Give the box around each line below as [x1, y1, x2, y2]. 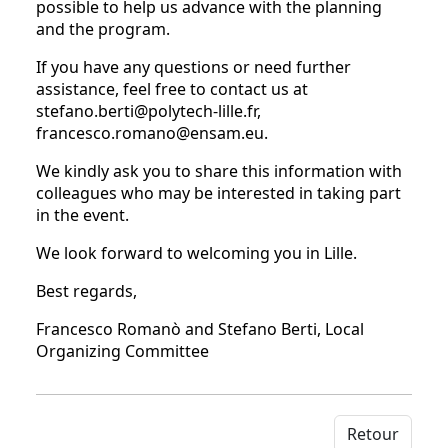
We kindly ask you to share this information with [36, 160, 402, 183]
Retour [347, 423, 399, 446]
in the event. [36, 204, 129, 227]
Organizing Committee [36, 340, 209, 363]
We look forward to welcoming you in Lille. [36, 242, 357, 265]
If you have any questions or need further [36, 56, 351, 79]
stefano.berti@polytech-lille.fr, [36, 100, 261, 123]
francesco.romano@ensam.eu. [36, 122, 268, 145]
